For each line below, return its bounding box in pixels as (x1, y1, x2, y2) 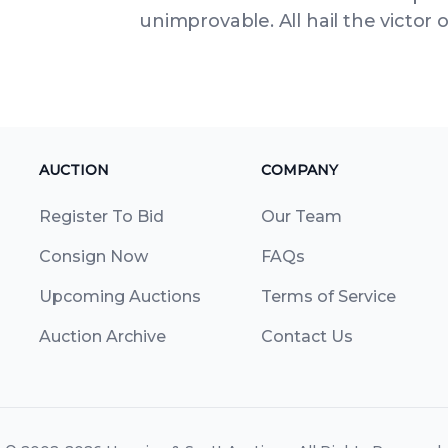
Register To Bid (39, 207, 164, 226)
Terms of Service (260, 287, 396, 306)
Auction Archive (39, 327, 166, 346)
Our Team (260, 207, 342, 226)
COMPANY (260, 161, 338, 179)
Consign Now (39, 247, 148, 266)
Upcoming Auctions (39, 287, 201, 306)
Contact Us (260, 327, 353, 346)
